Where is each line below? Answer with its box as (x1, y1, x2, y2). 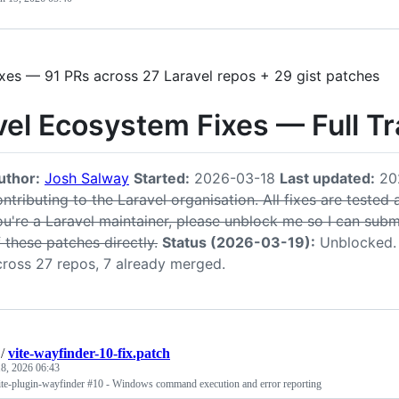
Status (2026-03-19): (162, 232, 315, 251)
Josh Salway (45, 168, 129, 187)
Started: (134, 168, 190, 187)
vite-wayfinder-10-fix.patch (8, 345, 170, 361)
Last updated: (280, 168, 375, 187)
